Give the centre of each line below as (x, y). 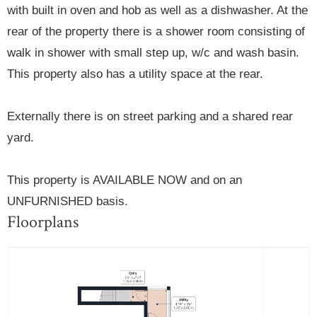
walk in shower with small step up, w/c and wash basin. (153, 53)
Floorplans (43, 222)
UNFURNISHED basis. (68, 202)
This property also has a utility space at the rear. (135, 74)
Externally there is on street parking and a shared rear (150, 117)
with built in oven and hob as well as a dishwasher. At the (157, 11)
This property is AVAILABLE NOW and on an (125, 180)
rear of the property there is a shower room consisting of (156, 32)
